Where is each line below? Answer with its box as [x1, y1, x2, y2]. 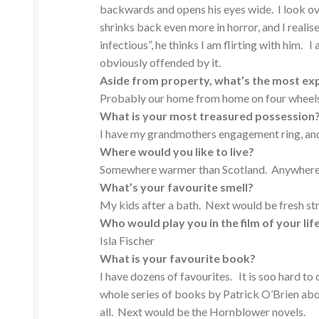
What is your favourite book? [100, 251, 256, 266]
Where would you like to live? [100, 145, 255, 159]
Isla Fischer [100, 234, 155, 248]
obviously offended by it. [100, 56, 221, 70]
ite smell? [204, 180, 254, 194]
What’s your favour [100, 180, 204, 194]
